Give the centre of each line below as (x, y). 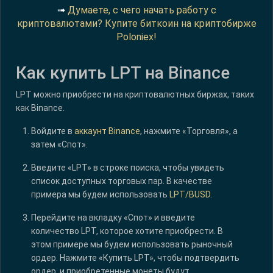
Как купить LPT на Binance (123, 73)
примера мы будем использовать (100, 194)
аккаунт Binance (107, 131)
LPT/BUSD (190, 194)
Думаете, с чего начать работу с (142, 10)
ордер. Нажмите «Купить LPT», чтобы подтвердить (135, 257)
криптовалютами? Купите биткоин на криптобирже (136, 24)
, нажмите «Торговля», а (189, 131)
